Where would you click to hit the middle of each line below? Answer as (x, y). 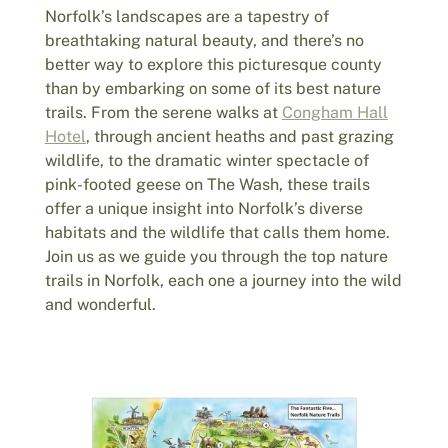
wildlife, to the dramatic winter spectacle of (206, 160)
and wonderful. (100, 304)
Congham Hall (334, 112)
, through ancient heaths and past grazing (239, 136)
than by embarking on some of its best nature (212, 88)
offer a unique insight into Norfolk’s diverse (203, 208)
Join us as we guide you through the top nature (216, 256)
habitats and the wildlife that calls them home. (217, 232)
